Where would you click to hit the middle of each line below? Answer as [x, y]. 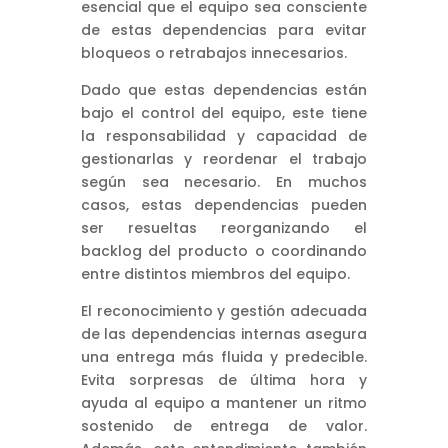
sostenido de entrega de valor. [224, 425]
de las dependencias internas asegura [224, 333]
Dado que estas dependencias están [224, 89]
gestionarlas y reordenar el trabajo [224, 158]
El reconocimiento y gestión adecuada [224, 310]
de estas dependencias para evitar [224, 29]
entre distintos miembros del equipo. [215, 273]
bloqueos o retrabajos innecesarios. [213, 52]
